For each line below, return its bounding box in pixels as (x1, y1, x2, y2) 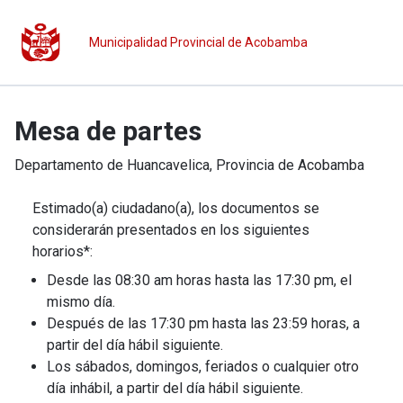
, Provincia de (210, 157, 298, 174)
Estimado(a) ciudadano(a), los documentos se (32, 200, 319, 217)
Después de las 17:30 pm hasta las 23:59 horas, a (47, 315, 360, 332)
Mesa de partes (14, 115, 201, 147)
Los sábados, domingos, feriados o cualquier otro (47, 358, 359, 375)
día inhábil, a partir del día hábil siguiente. (47, 380, 303, 397)
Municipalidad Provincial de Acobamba (89, 35, 309, 49)
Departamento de (14, 157, 127, 174)
